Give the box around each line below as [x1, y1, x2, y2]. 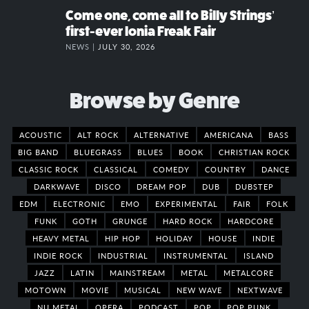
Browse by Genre [69, 88, 240, 113]
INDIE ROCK [34, 249, 83, 261]
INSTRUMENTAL [163, 249, 228, 261]
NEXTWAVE [237, 283, 283, 295]
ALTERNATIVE [133, 128, 189, 140]
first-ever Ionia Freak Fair [66, 23, 216, 39]
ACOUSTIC [19, 128, 62, 140]
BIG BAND [18, 146, 59, 157]
